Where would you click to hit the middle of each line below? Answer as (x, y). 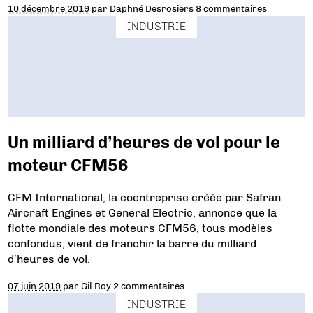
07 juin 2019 (35, 286)
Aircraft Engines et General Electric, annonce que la (143, 213)
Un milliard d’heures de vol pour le (144, 142)
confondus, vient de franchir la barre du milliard (132, 244)
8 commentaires (232, 8)
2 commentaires (149, 286)
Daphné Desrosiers (152, 8)
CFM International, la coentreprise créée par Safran (145, 198)
